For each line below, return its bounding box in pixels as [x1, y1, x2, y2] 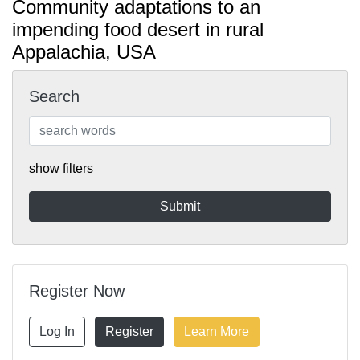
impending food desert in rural [12, 18, 264, 40]
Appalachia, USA [12, 41, 156, 63]
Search [29, 88, 80, 105]
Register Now [29, 282, 125, 300]
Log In [39, 325, 75, 338]
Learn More [184, 325, 249, 338]
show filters [29, 162, 93, 175]
